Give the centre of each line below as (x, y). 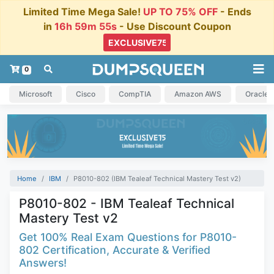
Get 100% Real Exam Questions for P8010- (128, 237)
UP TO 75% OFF (180, 11)
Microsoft (36, 94)
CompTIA (135, 94)
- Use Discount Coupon (174, 26)
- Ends (234, 11)
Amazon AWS (198, 94)
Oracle (257, 94)
